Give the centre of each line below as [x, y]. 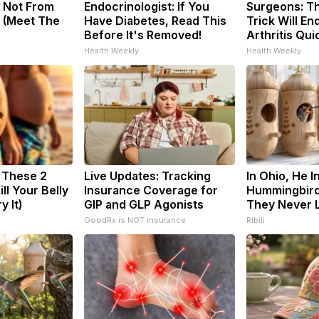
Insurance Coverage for [151, 190]
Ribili [256, 220]
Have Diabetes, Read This [155, 20]
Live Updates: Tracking [147, 176]
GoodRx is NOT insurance [135, 220]
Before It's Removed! [143, 35]
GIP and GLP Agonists [144, 204]
